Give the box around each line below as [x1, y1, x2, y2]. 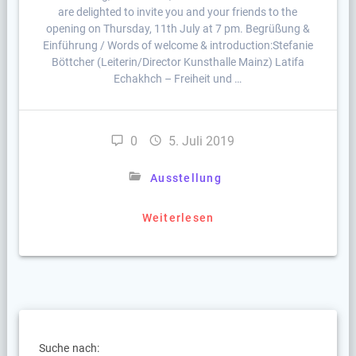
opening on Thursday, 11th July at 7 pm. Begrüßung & [45, 22, 310, 36]
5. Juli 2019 [168, 133, 234, 149]
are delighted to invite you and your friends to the [58, 6, 298, 19]
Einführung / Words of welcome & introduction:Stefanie [42, 39, 313, 52]
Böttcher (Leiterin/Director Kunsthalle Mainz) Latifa [51, 56, 304, 69]
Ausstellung [150, 172, 222, 185]
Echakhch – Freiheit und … [114, 72, 242, 86]
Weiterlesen [141, 211, 215, 225]
